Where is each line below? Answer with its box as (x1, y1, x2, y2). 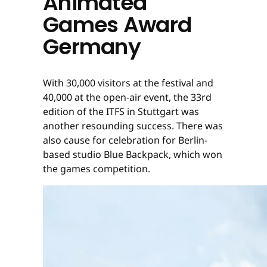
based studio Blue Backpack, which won (43, 147, 222, 161)
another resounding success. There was (43, 119, 223, 132)
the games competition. (43, 162, 153, 175)
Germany (43, 31, 141, 62)
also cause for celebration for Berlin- (43, 133, 207, 147)
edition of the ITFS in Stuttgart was (43, 104, 199, 118)
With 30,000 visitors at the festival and (43, 76, 213, 89)
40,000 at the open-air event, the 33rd (43, 90, 212, 104)
